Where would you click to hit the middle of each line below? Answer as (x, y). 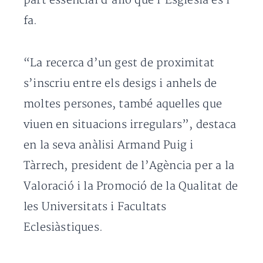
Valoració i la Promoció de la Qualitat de (131, 186)
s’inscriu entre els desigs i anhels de (120, 84)
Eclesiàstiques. (63, 227)
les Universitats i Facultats (95, 207)
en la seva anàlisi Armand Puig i (109, 145)
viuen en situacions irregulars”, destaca (130, 125)
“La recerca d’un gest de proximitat (119, 63)
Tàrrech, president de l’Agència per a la (129, 166)
